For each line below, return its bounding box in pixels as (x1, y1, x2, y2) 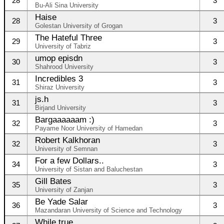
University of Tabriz (35, 42, 91, 50)
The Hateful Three (35, 33, 102, 42)
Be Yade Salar (35, 197, 88, 206)
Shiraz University (35, 83, 84, 91)
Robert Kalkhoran (35, 135, 100, 144)
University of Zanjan (35, 186, 93, 193)
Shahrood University (35, 63, 93, 70)
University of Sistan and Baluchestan (35, 165, 142, 173)
